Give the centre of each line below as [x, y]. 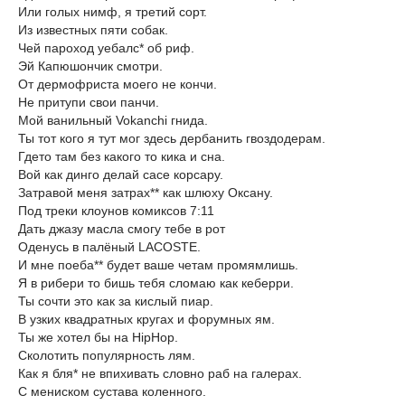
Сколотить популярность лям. [107, 355]
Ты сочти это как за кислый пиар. [116, 301]
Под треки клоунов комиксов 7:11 [116, 210]
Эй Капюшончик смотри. [90, 66]
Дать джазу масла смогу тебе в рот [122, 228]
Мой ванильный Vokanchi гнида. [113, 120]
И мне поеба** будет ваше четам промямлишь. [158, 264]
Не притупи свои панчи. [89, 102]
